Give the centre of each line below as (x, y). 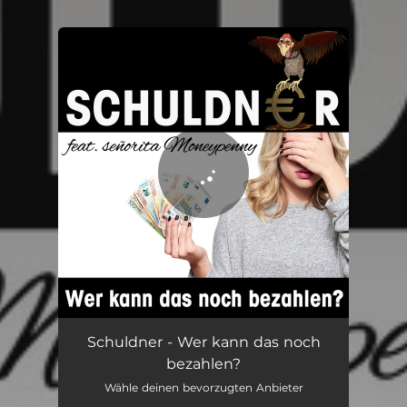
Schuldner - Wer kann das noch (203, 342)
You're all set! (152, 73)
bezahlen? (203, 364)
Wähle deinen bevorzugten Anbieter (203, 387)
